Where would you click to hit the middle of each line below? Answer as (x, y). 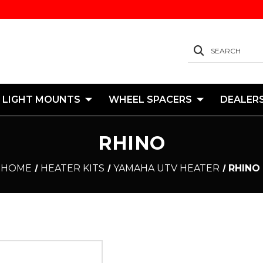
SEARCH (226, 50)
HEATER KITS (73, 168)
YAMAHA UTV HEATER (167, 168)
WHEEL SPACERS (150, 100)
